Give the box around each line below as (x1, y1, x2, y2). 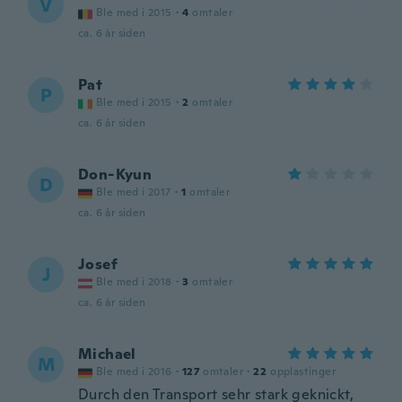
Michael (78, 345, 136, 363)
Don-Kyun (78, 165, 153, 184)
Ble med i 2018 (96, 275, 172, 289)
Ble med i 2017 (96, 185, 171, 199)
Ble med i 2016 (96, 364, 172, 379)
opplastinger (270, 364, 336, 379)
